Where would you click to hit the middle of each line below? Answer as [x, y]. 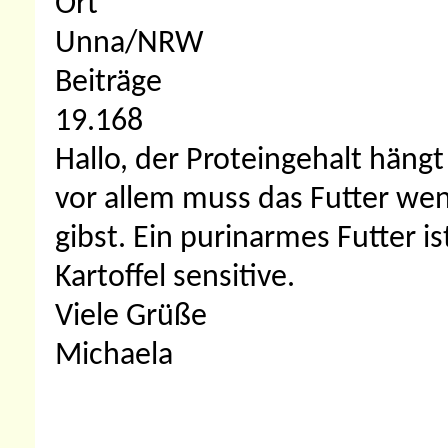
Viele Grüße [131, 317]
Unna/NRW [129, 44]
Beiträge [108, 83]
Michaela [114, 356]
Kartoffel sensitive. [175, 278]
